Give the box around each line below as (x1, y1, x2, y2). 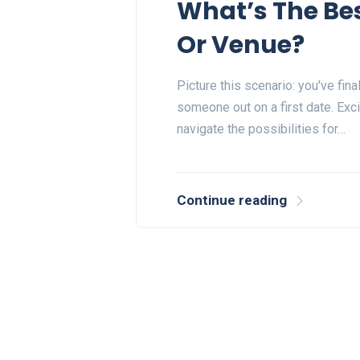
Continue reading (177, 191, 287, 208)
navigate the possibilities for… (177, 121, 346, 137)
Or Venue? (177, 27, 305, 62)
